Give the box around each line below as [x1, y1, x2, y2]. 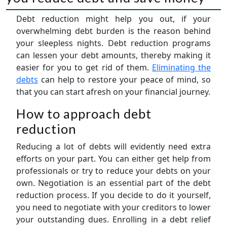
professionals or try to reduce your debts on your [16, 165, 211, 176]
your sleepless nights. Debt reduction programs [16, 37, 211, 49]
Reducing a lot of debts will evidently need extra [16, 140, 211, 152]
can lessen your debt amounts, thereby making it [16, 49, 211, 61]
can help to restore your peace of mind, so [38, 73, 211, 85]
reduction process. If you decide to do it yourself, [16, 189, 211, 201]
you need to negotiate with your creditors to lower [16, 201, 211, 213]
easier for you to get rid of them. [16, 61, 152, 73]
